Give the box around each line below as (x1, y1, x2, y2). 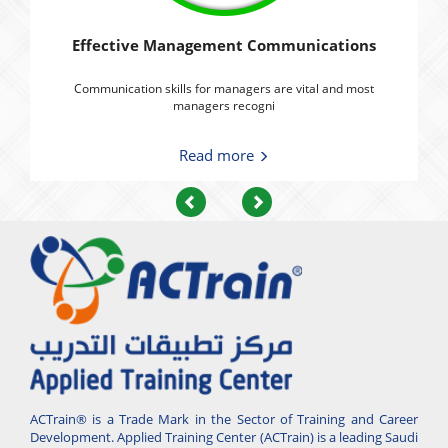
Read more (179, 145, 258, 166)
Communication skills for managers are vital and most (74, 79, 374, 97)
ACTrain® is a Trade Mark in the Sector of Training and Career (30, 409, 418, 428)
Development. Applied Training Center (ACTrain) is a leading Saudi (30, 427, 418, 446)
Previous (197, 191, 258, 212)
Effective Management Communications (72, 35, 376, 56)
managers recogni (173, 96, 275, 114)
